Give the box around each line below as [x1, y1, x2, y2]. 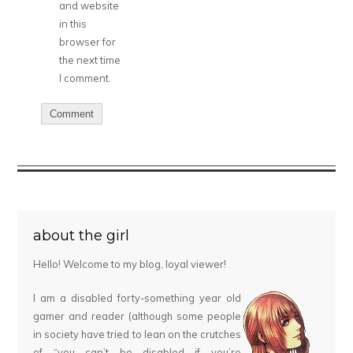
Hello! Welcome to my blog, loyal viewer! [33, 258, 227, 271]
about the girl [33, 227, 130, 244]
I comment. [59, 72, 112, 85]
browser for [59, 35, 117, 49]
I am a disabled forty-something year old [33, 292, 241, 305]
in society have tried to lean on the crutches [33, 328, 241, 341]
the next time [59, 54, 121, 67]
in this [59, 17, 87, 31]
